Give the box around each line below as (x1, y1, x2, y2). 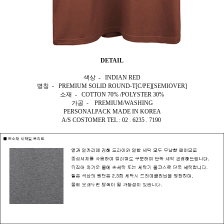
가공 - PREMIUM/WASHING (71, 99, 153, 107)
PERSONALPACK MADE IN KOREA (63, 108, 161, 115)
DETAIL (100, 57, 123, 64)
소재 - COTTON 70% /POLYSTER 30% (60, 91, 164, 98)
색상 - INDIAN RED (83, 74, 140, 81)
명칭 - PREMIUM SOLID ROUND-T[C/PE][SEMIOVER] (37, 82, 187, 90)
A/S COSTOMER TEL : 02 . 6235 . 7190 (61, 116, 162, 124)
